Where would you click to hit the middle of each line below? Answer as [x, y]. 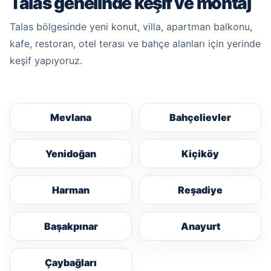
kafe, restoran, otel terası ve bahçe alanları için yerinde [135, 44]
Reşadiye [200, 190]
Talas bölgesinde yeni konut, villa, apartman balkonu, [131, 27]
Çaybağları [71, 263]
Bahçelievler [200, 118]
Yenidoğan [71, 154]
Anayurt [200, 227]
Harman [71, 190]
